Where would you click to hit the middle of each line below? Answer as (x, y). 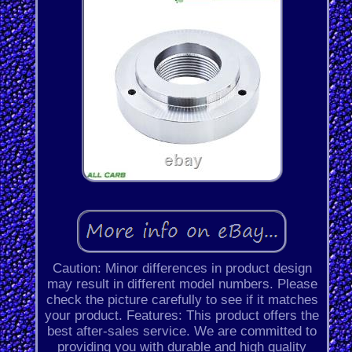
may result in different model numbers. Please (182, 284)
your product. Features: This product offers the (182, 316)
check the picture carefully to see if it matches (182, 300)
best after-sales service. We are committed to (182, 332)
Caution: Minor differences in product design (182, 269)
